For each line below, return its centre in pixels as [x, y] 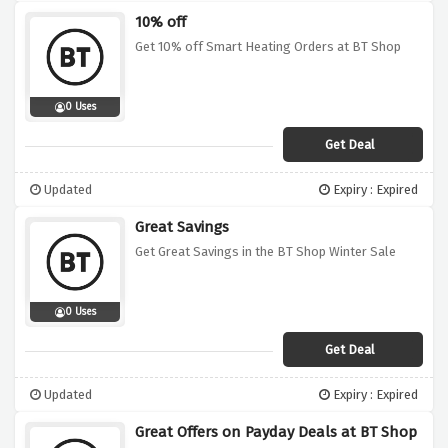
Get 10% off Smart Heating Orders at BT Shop [268, 47]
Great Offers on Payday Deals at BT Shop [276, 432]
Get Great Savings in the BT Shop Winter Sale [265, 252]
